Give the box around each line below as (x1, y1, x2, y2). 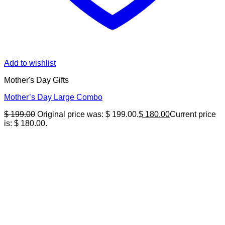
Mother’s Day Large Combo (4, 93, 102, 102)
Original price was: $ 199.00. (37, 110, 139, 119)
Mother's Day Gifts (4, 76, 69, 85)
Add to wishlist (4, 59, 56, 68)
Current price (170, 110, 216, 119)
